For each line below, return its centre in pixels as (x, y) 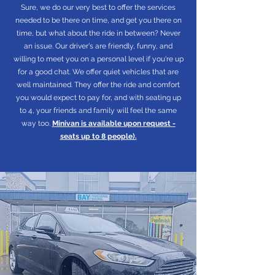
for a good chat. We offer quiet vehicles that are (98, 72)
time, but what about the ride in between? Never (98, 33)
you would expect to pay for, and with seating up (98, 98)
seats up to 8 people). (98, 136)
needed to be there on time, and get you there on (98, 20)
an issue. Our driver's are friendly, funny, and (98, 46)
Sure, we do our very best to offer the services (98, 7)
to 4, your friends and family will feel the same (98, 110)
